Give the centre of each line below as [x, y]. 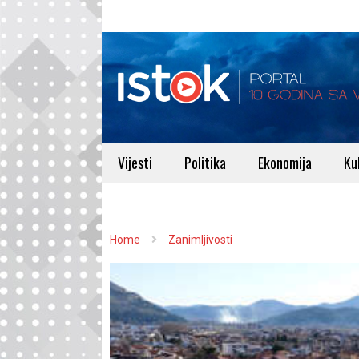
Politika [205, 163]
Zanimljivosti [200, 240]
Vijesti [135, 163]
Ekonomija [285, 163]
